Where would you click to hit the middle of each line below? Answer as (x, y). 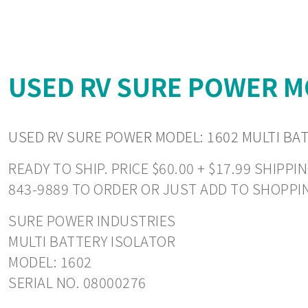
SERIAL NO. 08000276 (77, 283)
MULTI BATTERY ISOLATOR (92, 241)
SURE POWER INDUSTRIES (92, 221)
